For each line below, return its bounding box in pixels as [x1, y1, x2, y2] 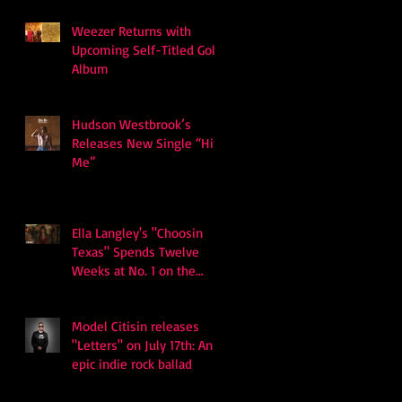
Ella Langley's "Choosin [72, 223, 203, 241]
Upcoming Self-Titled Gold [72, 40, 223, 58]
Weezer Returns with [72, 22, 191, 39]
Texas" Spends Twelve [72, 242, 199, 260]
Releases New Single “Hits [72, 134, 224, 152]
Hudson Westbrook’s [72, 115, 191, 133]
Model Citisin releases [72, 317, 199, 335]
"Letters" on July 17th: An [72, 336, 213, 354]
